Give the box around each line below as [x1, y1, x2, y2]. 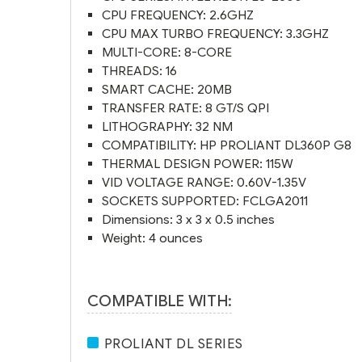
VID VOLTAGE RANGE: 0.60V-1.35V [102, 174, 307, 190]
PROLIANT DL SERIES [103, 335, 243, 352]
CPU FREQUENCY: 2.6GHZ [102, 6, 255, 23]
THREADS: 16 [102, 62, 178, 78]
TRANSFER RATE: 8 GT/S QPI [102, 99, 270, 116]
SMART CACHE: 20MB [102, 81, 233, 97]
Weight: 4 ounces [102, 229, 204, 246]
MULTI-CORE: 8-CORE [102, 44, 233, 60]
